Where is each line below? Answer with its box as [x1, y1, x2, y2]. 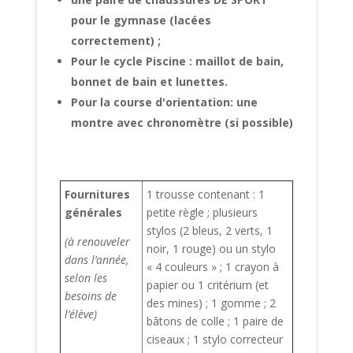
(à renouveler [64, 234, 130, 250]
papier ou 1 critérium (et [146, 277, 269, 293]
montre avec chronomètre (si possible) [70, 115, 293, 131]
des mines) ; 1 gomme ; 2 [146, 295, 276, 311]
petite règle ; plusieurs [146, 205, 258, 221]
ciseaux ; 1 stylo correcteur [146, 332, 283, 347]
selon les [64, 270, 107, 286]
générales [64, 205, 122, 221]
